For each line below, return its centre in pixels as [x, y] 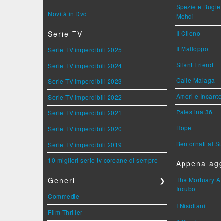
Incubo [186, 189]
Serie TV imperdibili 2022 [85, 97]
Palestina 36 [194, 112]
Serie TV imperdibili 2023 [85, 81]
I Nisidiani [191, 205]
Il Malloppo [192, 49]
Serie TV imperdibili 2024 [85, 65]
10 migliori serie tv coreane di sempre [103, 160]
